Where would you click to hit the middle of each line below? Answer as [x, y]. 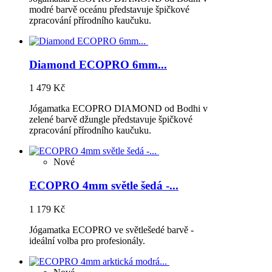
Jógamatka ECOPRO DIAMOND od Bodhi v [118, 109]
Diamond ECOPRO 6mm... [98, 64]
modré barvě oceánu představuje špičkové [109, 9]
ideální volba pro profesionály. [88, 240]
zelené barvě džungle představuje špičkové [111, 120]
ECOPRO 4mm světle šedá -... [104, 186]
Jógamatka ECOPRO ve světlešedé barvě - [111, 229]
